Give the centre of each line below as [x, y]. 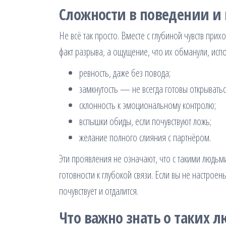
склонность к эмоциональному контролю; [148, 105]
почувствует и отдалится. [99, 191]
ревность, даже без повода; [125, 73]
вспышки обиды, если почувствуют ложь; [145, 122]
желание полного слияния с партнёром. [145, 138]
